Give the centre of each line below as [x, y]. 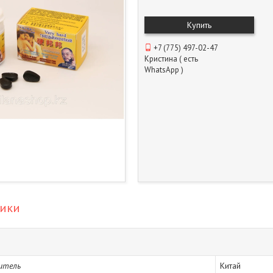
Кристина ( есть [171, 59]
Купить [199, 25]
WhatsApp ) [164, 70]
